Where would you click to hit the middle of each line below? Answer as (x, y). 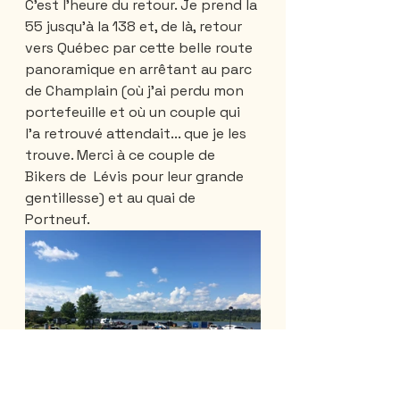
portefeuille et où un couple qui (134, 112)
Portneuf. (58, 219)
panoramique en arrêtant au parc (140, 69)
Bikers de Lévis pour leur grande (136, 176)
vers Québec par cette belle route (141, 47)
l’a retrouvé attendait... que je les (137, 133)
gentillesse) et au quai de (112, 197)
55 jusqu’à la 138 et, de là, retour (135, 26)
